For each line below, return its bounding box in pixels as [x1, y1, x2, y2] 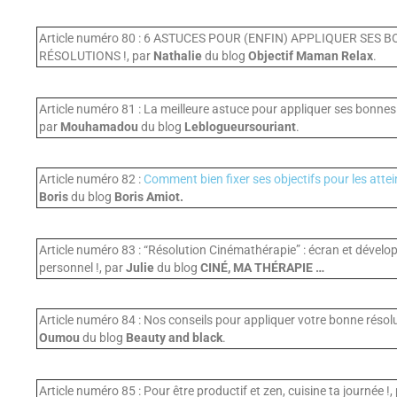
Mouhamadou [59, 119, 138, 134]
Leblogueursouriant [183, 119, 296, 134]
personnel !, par [38, 260, 126, 275]
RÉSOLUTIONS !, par [38, 49, 153, 63]
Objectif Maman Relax [247, 49, 373, 63]
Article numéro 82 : [38, 172, 144, 187]
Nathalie [152, 49, 202, 63]
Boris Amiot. [113, 190, 183, 205]
